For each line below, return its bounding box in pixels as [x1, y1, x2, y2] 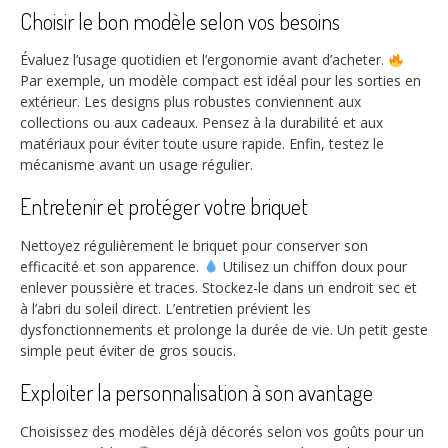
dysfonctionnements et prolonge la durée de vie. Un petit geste [20, 320, 428, 339]
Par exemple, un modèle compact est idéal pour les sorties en [20, 71, 421, 91]
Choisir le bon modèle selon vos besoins [20, 6, 340, 35]
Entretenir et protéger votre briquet [20, 192, 308, 221]
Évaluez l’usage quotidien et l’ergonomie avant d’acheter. [20, 50, 388, 70]
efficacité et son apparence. [20, 257, 203, 276]
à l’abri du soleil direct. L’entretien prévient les [20, 299, 311, 318]
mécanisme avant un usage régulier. [20, 155, 253, 175]
